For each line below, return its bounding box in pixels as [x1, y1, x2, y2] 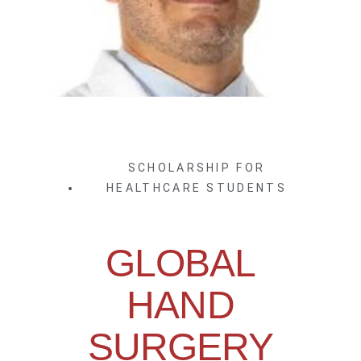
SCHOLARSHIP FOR [127, 161, 266, 175]
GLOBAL [105, 242, 256, 285]
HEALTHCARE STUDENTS [106, 181, 287, 195]
